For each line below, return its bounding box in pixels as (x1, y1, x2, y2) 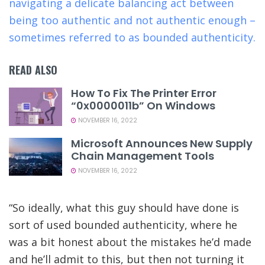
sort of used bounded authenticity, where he (9, 218, 237, 232)
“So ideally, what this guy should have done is (9, 201, 239, 215)
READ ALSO (9, 62, 57, 78)
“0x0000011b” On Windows (71, 98, 215, 114)
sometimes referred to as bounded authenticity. (9, 30, 256, 45)
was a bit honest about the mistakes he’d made (9, 235, 251, 250)
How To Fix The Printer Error (71, 86, 216, 101)
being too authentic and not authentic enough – (9, 13, 256, 28)
